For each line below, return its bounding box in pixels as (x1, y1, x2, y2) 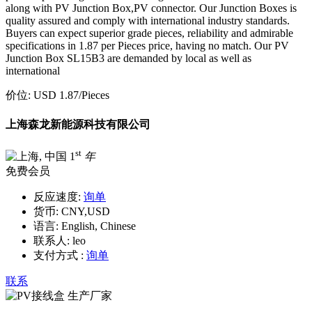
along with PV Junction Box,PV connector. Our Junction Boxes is (6, 1, 297, 14)
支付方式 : (33, 249, 84, 261)
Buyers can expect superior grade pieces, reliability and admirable (6, 26, 293, 39)
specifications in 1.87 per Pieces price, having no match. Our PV (6, 39, 289, 52)
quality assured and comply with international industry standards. (6, 14, 290, 26)
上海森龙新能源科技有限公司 (6, 118, 150, 130)
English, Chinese (58, 219, 136, 232)
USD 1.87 (33, 88, 79, 101)
